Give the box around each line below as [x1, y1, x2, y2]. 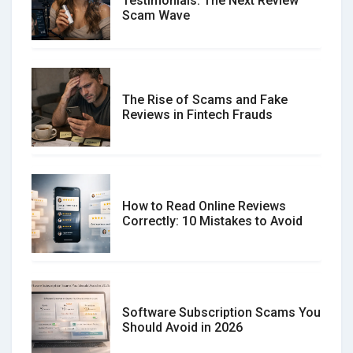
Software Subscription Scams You [122, 304, 321, 320]
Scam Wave [122, 8, 190, 24]
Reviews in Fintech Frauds [122, 106, 273, 122]
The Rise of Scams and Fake [122, 91, 288, 107]
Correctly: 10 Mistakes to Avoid [122, 213, 303, 229]
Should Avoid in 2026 [122, 319, 243, 335]
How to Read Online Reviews [122, 198, 286, 214]
